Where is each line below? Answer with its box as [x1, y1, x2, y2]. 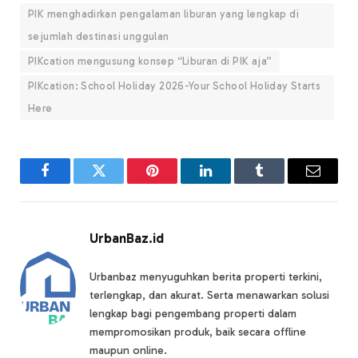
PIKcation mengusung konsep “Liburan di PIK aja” [28, 55, 272, 68]
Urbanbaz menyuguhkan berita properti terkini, [89, 270, 322, 284]
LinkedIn [205, 175, 257, 190]
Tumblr [258, 175, 300, 190]
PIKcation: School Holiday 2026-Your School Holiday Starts [28, 80, 321, 93]
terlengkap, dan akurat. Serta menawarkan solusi [89, 288, 329, 303]
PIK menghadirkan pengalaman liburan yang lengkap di [28, 8, 299, 21]
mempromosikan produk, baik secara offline [89, 325, 306, 340]
